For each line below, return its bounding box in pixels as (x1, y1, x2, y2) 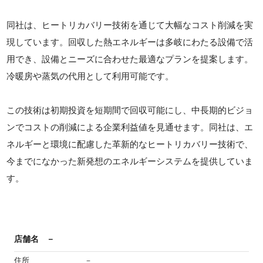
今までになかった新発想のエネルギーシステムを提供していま (6, 156, 254, 166)
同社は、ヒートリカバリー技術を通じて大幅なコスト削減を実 (6, 19, 254, 30)
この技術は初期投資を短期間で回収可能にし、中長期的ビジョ (6, 104, 254, 115)
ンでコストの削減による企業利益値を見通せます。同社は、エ (6, 122, 254, 132)
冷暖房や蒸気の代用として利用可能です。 (6, 70, 174, 81)
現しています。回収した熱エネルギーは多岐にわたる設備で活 (6, 36, 254, 47)
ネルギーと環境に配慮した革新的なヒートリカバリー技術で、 (6, 139, 254, 149)
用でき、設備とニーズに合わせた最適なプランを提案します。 (6, 53, 254, 64)
